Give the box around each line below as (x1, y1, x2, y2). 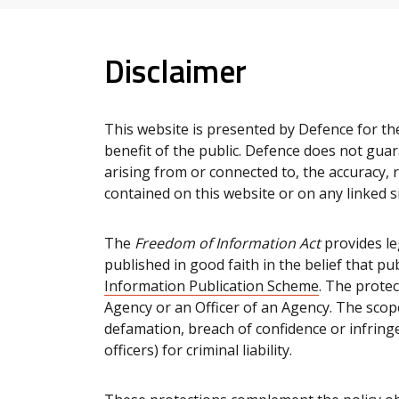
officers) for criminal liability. (104, 339, 292, 360)
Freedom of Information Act (134, 232, 321, 253)
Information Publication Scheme (104, 275, 319, 296)
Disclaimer (104, 45, 247, 95)
